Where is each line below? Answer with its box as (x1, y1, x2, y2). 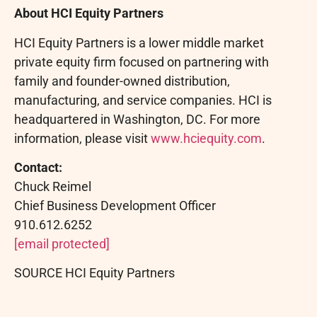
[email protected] (14, 236, 110, 251)
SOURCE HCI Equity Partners (14, 265, 175, 281)
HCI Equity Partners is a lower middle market (14, 35, 264, 50)
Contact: (14, 159, 62, 175)
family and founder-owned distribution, (14, 73, 230, 88)
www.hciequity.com (151, 130, 262, 146)
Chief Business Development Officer (14, 197, 216, 213)
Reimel (52, 178, 91, 194)
